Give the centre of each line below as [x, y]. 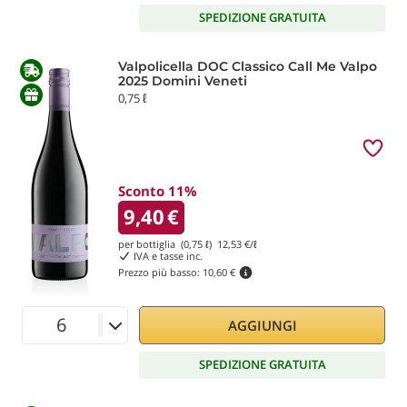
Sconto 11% [158, 190]
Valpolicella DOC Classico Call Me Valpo [248, 66]
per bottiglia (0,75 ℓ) [168, 243]
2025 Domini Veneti [183, 80]
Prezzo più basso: [160, 272]
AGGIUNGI [262, 325]
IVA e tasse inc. [166, 255]
